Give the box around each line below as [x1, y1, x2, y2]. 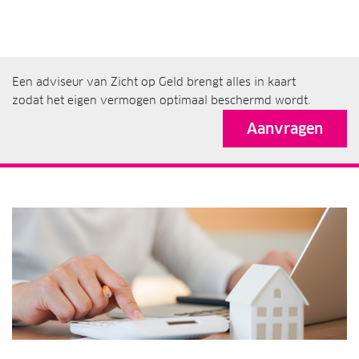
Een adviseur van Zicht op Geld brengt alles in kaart [12, 75, 296, 90]
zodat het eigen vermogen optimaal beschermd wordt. [12, 93, 310, 108]
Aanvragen [247, 119, 323, 139]
